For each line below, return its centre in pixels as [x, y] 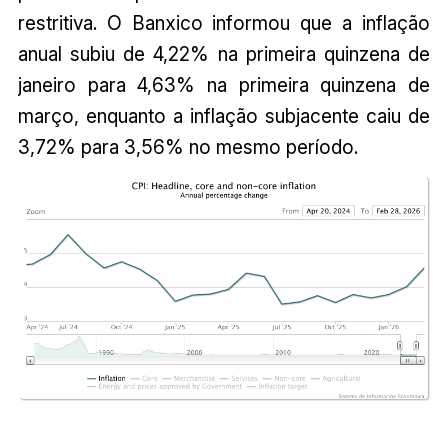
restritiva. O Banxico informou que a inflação [224, 23]
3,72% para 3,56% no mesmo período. [187, 147]
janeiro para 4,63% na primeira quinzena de [224, 85]
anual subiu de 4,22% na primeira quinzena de [224, 54]
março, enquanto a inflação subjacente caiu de [224, 116]
